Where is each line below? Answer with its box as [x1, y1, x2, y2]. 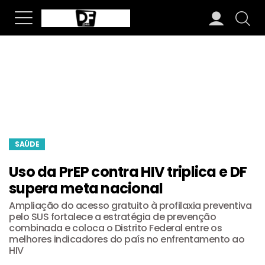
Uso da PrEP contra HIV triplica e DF [9, 162, 247, 182]
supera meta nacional [9, 179, 163, 198]
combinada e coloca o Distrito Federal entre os [9, 221, 222, 235]
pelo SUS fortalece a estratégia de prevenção [9, 210, 216, 224]
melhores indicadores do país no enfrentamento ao [9, 232, 244, 246]
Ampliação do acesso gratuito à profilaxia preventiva [9, 199, 251, 212]
